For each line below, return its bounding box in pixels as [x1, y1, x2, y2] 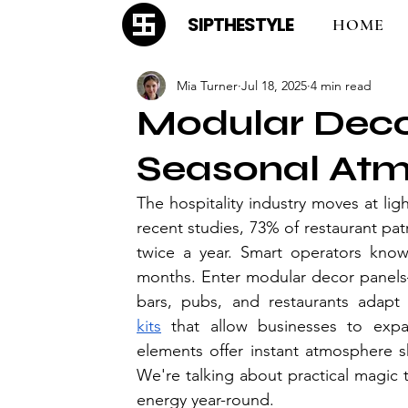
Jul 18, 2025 [241, 76, 307, 94]
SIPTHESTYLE [187, 12, 293, 37]
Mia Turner [177, 76, 238, 94]
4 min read [311, 76, 372, 94]
